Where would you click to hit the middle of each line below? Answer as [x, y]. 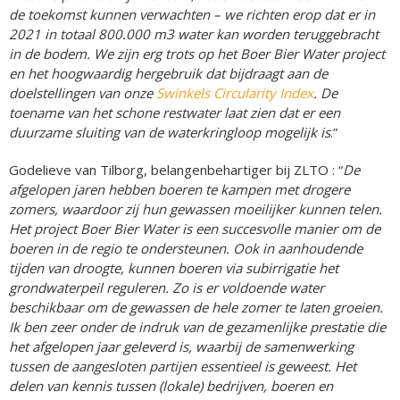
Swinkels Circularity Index [235, 92]
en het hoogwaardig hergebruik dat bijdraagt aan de [168, 73]
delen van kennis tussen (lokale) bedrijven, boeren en [171, 385]
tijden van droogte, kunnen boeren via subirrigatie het [174, 267]
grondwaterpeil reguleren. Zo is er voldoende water [167, 287]
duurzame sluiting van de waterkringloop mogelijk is [170, 132]
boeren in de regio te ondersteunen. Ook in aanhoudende [186, 248]
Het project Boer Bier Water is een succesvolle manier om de [195, 228]
